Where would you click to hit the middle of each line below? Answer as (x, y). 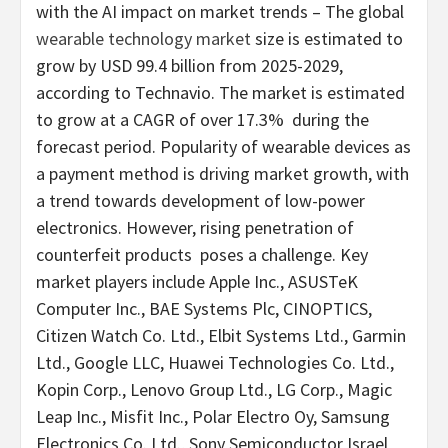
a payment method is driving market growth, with (222, 174)
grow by (68, 66)
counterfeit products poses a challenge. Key (202, 255)
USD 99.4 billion (157, 66)
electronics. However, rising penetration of (195, 228)
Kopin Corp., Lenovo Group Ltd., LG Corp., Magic (214, 390)
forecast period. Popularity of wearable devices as (223, 147)
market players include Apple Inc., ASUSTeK (197, 282)
